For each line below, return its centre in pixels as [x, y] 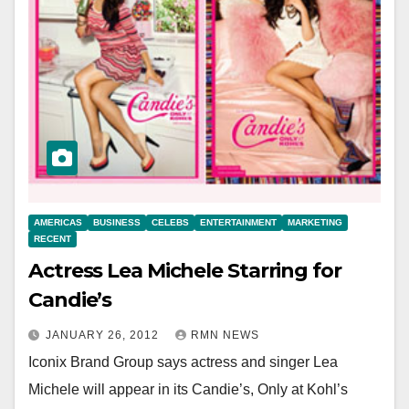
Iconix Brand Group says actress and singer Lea [183, 362]
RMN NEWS [225, 336]
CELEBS [170, 223]
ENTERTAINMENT [238, 223]
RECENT [52, 239]
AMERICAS [58, 223]
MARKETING [315, 223]
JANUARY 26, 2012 [104, 336]
